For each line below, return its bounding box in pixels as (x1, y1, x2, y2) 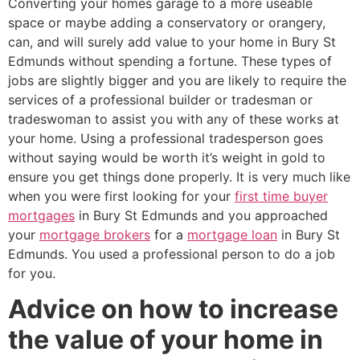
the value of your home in (8, 324, 323, 356)
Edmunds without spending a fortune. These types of (8, 53, 332, 69)
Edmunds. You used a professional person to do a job (8, 246, 335, 262)
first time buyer (235, 188, 328, 204)
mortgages (8, 207, 75, 223)
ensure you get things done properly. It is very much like (8, 169, 350, 185)
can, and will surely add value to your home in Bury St (8, 34, 336, 50)
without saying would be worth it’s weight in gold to (8, 149, 325, 166)
